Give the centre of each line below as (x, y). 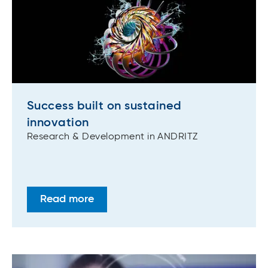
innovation (58, 123)
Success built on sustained (104, 106)
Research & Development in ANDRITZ (112, 137)
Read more (67, 200)
